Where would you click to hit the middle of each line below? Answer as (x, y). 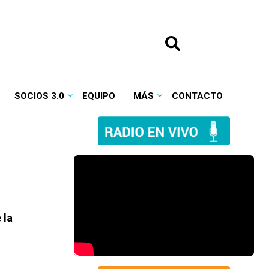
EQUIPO (98, 96)
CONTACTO (197, 96)
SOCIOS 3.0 (39, 96)
